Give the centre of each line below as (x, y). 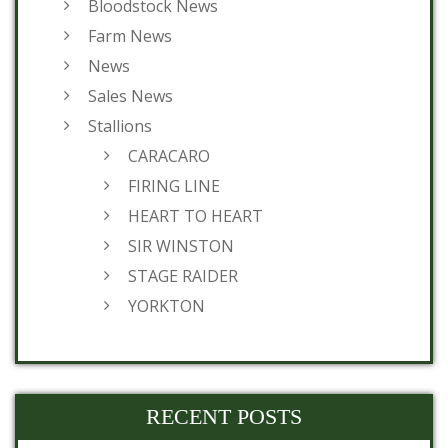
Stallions (120, 126)
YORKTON (166, 306)
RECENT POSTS (224, 416)
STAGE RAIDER (183, 276)
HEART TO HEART (195, 216)
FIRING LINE (174, 186)
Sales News (130, 96)
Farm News (130, 36)
